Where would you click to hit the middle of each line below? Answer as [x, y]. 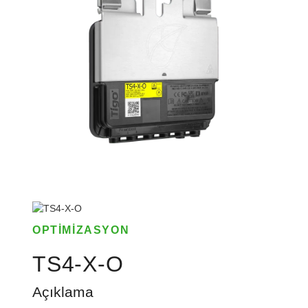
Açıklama [63, 292]
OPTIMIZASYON [81, 230]
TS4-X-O [78, 264]
